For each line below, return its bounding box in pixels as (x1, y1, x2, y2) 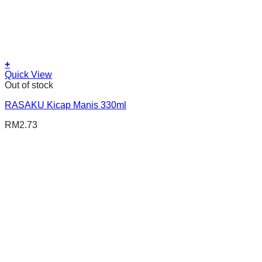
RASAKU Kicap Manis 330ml (5, 99, 126, 110)
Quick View (5, 69, 52, 80)
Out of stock (5, 80, 53, 90)
